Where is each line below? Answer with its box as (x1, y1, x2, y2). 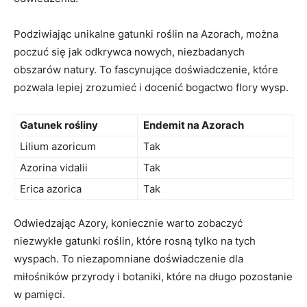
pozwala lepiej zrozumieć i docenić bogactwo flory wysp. (14, 80, 288, 94)
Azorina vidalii (20, 160, 88, 174)
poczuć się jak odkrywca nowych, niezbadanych (14, 45, 245, 58)
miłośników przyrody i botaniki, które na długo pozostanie (14, 269, 293, 283)
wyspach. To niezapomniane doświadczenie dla (14, 251, 243, 265)
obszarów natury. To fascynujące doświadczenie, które (14, 62, 278, 76)
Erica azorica (20, 182, 82, 195)
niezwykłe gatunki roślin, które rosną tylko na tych (14, 234, 256, 247)
